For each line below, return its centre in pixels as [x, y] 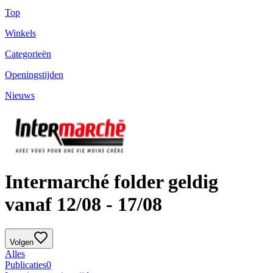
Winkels [20, 34]
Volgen [22, 243]
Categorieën [28, 54]
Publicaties [26, 265]
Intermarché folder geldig [112, 181]
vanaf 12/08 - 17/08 [83, 204]
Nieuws [20, 96]
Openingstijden [34, 75]
